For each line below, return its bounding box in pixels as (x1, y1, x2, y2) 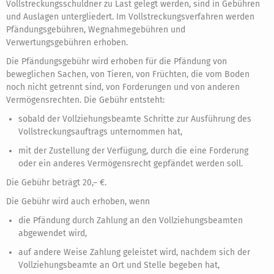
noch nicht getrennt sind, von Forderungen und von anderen (6, 82, 240, 92)
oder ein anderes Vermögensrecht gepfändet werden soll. (18, 158, 243, 169)
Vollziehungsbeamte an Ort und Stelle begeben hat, (18, 260, 220, 270)
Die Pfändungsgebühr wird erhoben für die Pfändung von (6, 56, 227, 67)
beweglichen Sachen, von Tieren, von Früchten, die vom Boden (6, 69, 250, 80)
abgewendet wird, (18, 228, 87, 239)
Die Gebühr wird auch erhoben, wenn (6, 196, 150, 207)
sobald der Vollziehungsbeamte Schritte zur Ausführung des (18, 114, 251, 124)
